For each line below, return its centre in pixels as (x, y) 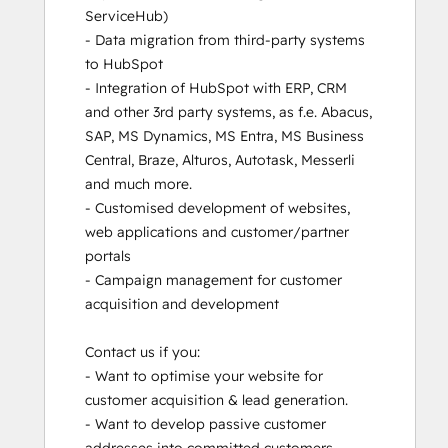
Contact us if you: (142, 352)
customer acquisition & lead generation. (216, 400)
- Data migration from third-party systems (225, 40)
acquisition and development (184, 304)
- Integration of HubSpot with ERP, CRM (216, 88)
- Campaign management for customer (213, 280)
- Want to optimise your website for (204, 376)
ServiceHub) (128, 16)
